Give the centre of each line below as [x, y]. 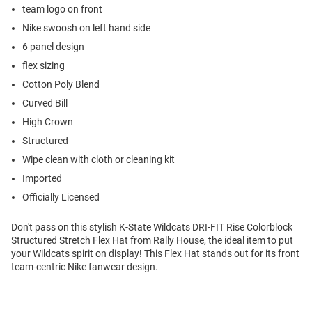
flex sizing [44, 66]
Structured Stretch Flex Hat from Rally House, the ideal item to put [152, 241]
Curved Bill [45, 103]
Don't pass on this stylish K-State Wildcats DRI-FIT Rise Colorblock [152, 227]
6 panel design [53, 47]
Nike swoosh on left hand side [86, 28]
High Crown [48, 122]
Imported [42, 179]
